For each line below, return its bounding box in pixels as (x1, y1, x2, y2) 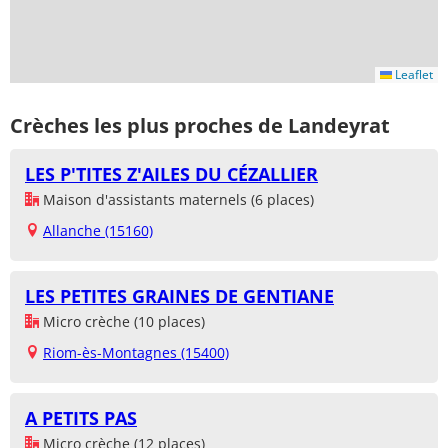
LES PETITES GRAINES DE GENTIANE (25, 284, 334, 309)
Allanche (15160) (43, 221, 153, 241)
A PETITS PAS (25, 406, 137, 431)
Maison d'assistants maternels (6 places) (39, 190, 314, 210)
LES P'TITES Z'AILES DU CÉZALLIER (25, 162, 318, 187)
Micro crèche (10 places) (39, 312, 205, 332)
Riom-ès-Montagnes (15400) (43, 343, 229, 363)
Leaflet (392, 66, 433, 84)
